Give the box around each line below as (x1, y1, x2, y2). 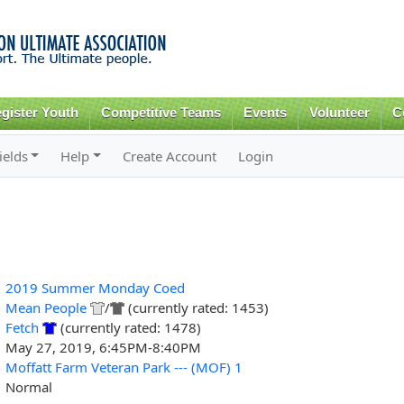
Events (243, 106, 288, 120)
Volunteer (308, 106, 370, 120)
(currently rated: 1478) (56, 317, 201, 336)
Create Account (123, 146, 217, 165)
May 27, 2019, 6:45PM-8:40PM (5, 337, 201, 356)
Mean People (5, 298, 87, 317)
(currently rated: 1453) (124, 298, 269, 317)
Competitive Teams (101, 106, 222, 120)
